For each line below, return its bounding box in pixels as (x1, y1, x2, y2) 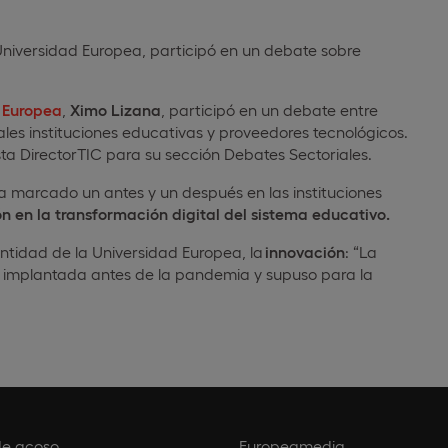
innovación (265, 242, 345, 262)
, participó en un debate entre (161, 100, 378, 120)
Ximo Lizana (66, 100, 161, 120)
